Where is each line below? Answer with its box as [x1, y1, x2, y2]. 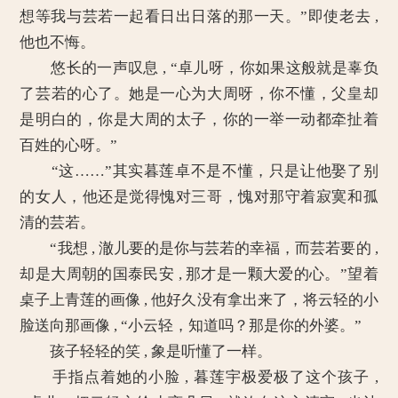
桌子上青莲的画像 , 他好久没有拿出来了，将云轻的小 [20, 291, 378, 308]
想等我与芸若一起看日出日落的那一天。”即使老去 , [20, 8, 378, 25]
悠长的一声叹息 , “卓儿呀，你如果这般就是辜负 [20, 60, 378, 76]
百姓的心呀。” [20, 137, 118, 154]
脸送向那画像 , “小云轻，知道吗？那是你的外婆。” [20, 317, 362, 334]
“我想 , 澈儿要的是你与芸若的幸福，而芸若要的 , [20, 240, 378, 257]
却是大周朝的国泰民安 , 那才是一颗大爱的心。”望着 [20, 266, 378, 283]
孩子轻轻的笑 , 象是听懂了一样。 [20, 343, 273, 360]
